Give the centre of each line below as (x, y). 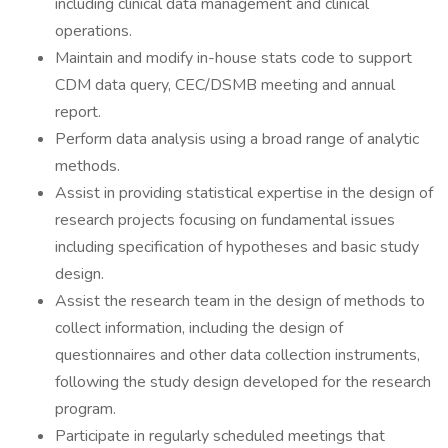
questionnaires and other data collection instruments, (237, 355)
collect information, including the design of (199, 328)
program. (85, 409)
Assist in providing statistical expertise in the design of (244, 193)
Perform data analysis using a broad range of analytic (237, 139)
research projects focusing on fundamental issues (225, 220)
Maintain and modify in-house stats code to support (233, 58)
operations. (93, 31)
